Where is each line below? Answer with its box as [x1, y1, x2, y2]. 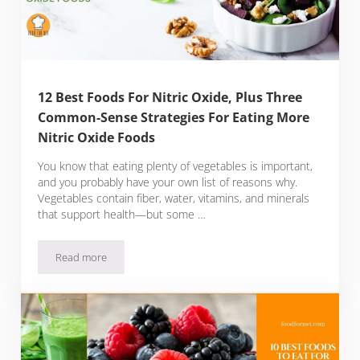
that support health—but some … [38, 207, 207, 223]
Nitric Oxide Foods [38, 129, 156, 147]
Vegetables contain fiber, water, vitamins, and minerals [38, 190, 310, 207]
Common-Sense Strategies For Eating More [38, 108, 310, 127]
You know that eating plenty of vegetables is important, [38, 158, 313, 174]
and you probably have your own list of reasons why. [38, 174, 298, 190]
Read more [55, 250, 108, 265]
